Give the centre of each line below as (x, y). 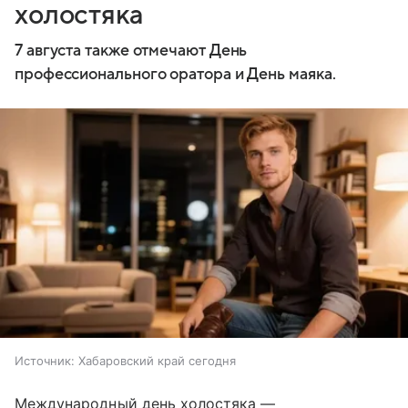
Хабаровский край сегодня (157, 361)
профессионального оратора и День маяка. (175, 74)
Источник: (45, 361)
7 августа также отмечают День (131, 50)
